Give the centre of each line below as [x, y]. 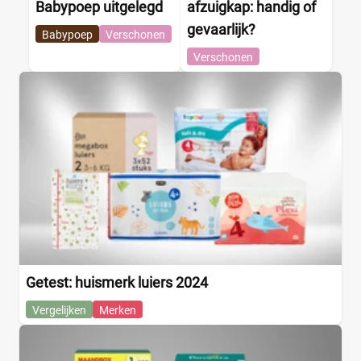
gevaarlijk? [221, 30]
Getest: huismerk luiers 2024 [117, 283]
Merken [118, 311]
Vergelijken [59, 311]
